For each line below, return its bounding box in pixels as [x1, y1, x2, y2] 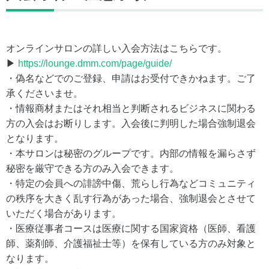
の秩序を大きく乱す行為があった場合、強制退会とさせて [6, 193, 256, 204]
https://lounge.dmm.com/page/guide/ [18, 58, 172, 68]
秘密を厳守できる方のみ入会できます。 [6, 163, 179, 174]
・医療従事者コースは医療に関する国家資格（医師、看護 [6, 223, 256, 234]
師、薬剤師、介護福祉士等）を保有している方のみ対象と [6, 238, 256, 249]
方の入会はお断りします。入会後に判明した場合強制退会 [6, 118, 256, 128]
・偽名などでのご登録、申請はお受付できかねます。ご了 [6, 73, 256, 83]
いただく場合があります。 [6, 208, 121, 219]
